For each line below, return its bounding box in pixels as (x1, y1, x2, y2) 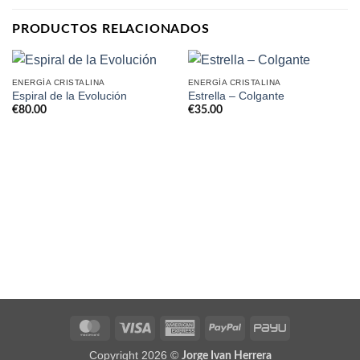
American (195, 319, 243, 333)
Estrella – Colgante (187, 90, 284, 102)
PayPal (240, 319, 276, 333)
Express (195, 337, 236, 351)
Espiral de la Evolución (11, 90, 127, 102)
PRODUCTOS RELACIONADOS (12, 22, 210, 36)
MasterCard (105, 319, 166, 333)
